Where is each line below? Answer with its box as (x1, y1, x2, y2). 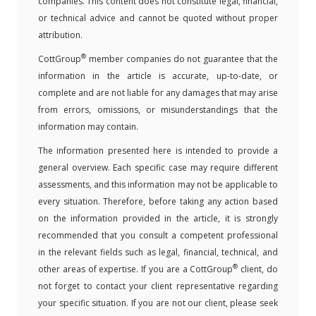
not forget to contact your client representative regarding (38, 279, 278, 292)
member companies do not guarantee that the (86, 52, 278, 65)
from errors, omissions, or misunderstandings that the (38, 103, 278, 116)
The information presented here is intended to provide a (38, 144, 278, 157)
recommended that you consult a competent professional (38, 229, 278, 241)
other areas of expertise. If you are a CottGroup (38, 262, 233, 275)
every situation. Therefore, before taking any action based (38, 195, 278, 207)
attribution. (38, 28, 83, 41)
